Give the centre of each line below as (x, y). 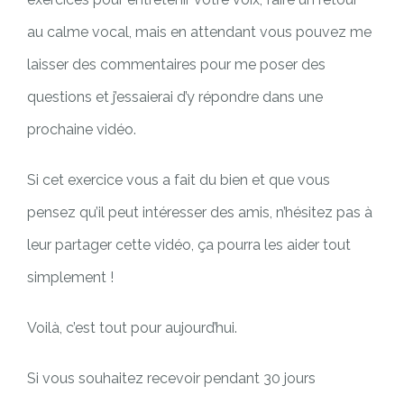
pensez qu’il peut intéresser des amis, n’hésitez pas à (200, 212)
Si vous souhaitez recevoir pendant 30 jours (171, 378)
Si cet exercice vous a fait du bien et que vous (179, 179)
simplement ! (70, 277)
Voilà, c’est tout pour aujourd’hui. (132, 327)
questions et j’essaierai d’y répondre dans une (175, 96)
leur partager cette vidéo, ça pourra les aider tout (189, 244)
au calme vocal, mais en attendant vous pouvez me (199, 32)
